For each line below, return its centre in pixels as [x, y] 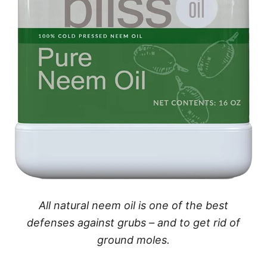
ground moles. [133, 240]
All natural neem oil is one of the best [133, 206]
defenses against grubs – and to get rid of [133, 223]
